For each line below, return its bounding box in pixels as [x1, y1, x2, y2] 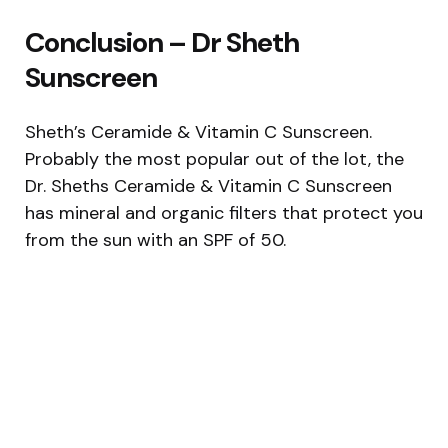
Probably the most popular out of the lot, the [25, 146, 404, 171]
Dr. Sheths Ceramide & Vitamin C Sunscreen [25, 173, 392, 198]
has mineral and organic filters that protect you [25, 200, 423, 225]
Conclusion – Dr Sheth [25, 23, 299, 61]
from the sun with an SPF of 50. [25, 227, 286, 252]
